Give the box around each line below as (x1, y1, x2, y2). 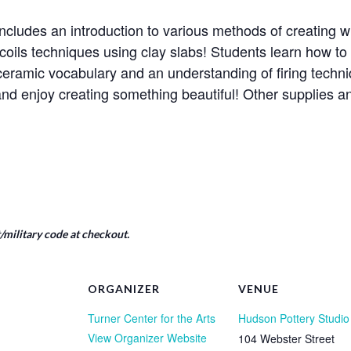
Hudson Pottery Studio (238, 310, 349, 326)
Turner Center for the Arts (88, 310, 215, 326)
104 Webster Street (238, 331, 335, 346)
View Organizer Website (88, 330, 207, 346)
